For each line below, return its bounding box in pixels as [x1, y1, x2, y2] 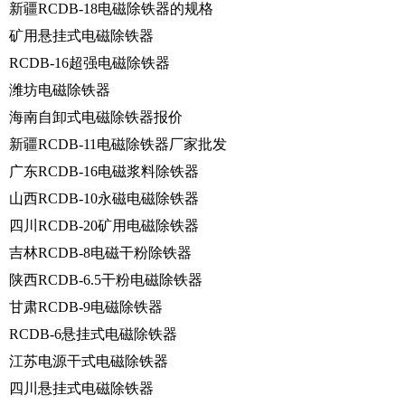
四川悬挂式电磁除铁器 [9, 380, 154, 396]
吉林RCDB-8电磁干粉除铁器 [9, 244, 192, 260]
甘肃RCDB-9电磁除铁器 [9, 298, 163, 315]
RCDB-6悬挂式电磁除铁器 [9, 325, 177, 342]
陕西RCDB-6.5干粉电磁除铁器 [9, 271, 202, 287]
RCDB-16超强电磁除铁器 [9, 54, 170, 71]
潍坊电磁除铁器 [9, 81, 110, 98]
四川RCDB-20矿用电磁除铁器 [9, 217, 199, 233]
